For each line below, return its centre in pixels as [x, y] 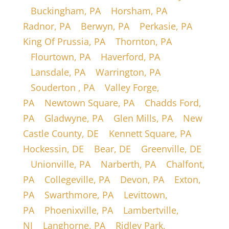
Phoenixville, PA [78, 210]
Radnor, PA [47, 26]
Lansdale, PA [58, 72]
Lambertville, [151, 210]
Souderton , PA [62, 88]
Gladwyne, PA [74, 118]
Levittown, [145, 195]
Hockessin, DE [53, 149]
